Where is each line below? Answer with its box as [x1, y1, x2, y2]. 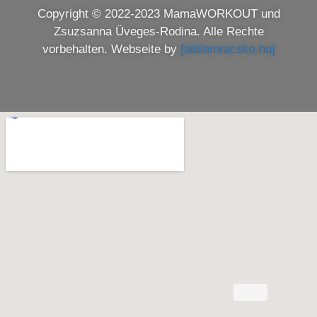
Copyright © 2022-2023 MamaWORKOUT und [37, 7, 280, 21]
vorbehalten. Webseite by [42, 42, 180, 57]
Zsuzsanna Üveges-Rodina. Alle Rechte [53, 25, 264, 39]
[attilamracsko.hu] [180, 42, 275, 57]
